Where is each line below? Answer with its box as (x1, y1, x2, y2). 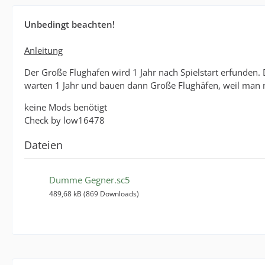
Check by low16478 (24, 114, 105, 126)
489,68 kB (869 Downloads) (49, 189, 139, 199)
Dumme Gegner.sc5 (49, 174, 130, 186)
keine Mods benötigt (24, 101, 107, 113)
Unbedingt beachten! (24, 18, 115, 30)
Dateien (24, 138, 63, 152)
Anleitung (24, 44, 63, 56)
